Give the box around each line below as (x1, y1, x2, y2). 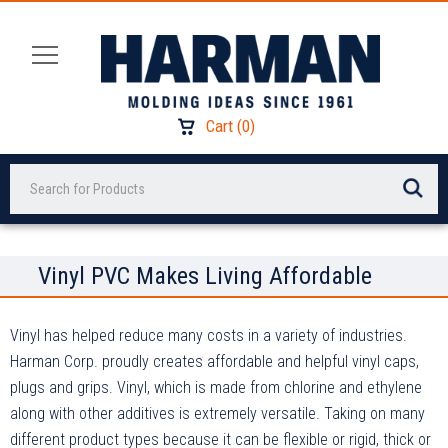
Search (10, 167, 50, 184)
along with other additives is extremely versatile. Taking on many (10, 404, 425, 424)
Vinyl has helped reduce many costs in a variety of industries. (10, 326, 407, 346)
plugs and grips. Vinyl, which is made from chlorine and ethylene (10, 378, 422, 398)
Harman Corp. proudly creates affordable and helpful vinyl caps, (10, 352, 419, 372)
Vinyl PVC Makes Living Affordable (38, 262, 372, 291)
